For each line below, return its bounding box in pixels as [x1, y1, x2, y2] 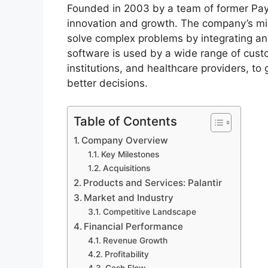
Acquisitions [102, 163, 150, 173]
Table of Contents [74, 114, 177, 129]
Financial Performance [84, 221, 184, 233]
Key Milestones [100, 150, 159, 160]
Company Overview [81, 135, 169, 147]
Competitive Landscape [102, 207, 196, 217]
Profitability [104, 249, 149, 260]
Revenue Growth [102, 236, 167, 246]
